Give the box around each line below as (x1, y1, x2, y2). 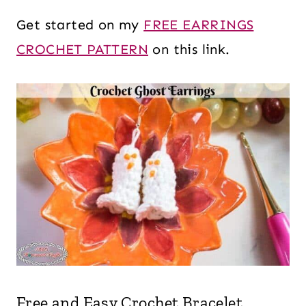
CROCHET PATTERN (16, 41, 148, 57)
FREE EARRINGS (143, 16, 254, 33)
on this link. (148, 41, 230, 57)
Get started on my (16, 16, 144, 33)
